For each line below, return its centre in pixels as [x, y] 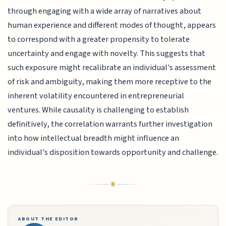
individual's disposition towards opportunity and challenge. [113, 153]
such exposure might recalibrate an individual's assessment [112, 68]
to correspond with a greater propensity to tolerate [99, 40]
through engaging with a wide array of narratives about [105, 11]
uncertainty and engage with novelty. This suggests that [107, 54]
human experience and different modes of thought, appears [112, 25]
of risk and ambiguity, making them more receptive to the [110, 82]
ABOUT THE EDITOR [48, 219]
